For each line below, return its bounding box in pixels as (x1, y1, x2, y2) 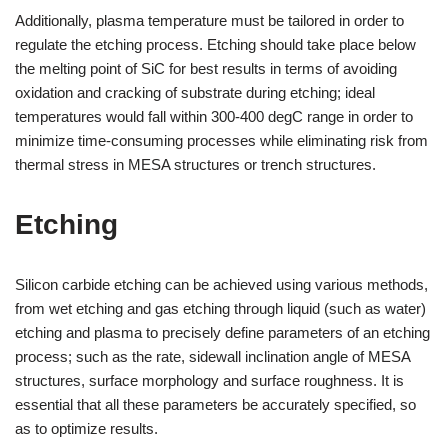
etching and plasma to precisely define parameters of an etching (15, 324, 430, 341)
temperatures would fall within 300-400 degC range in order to (15, 108, 413, 125)
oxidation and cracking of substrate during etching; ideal (15, 84, 375, 101)
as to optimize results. (15, 420, 158, 437)
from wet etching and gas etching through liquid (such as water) (15, 300, 426, 317)
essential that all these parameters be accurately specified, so (15, 396, 416, 413)
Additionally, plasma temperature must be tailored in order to (15, 12, 404, 29)
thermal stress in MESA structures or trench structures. (15, 156, 376, 173)
